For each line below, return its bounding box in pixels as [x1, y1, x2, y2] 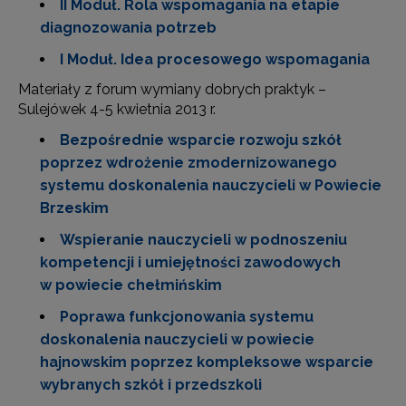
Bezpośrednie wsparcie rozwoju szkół [60, 131, 342, 149]
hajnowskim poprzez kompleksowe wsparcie [40, 353, 373, 371]
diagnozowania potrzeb [40, 19, 217, 36]
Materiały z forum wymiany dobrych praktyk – [18, 81, 326, 98]
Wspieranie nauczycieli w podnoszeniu [60, 231, 347, 248]
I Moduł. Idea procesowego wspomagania [60, 51, 370, 68]
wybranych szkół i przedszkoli [40, 376, 262, 393]
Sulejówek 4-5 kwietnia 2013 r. [18, 101, 216, 118]
